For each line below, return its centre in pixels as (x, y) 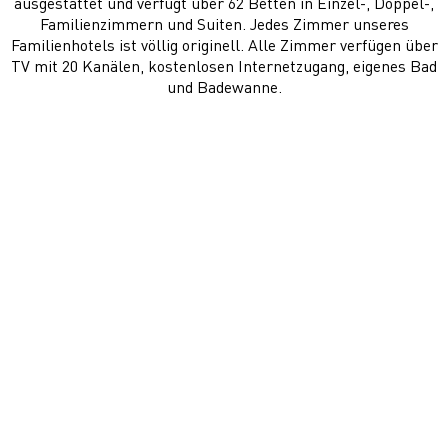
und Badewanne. (224, 86)
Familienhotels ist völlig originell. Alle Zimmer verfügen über (224, 44)
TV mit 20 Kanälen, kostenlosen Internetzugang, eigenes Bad (224, 65)
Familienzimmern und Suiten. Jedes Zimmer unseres (224, 23)
